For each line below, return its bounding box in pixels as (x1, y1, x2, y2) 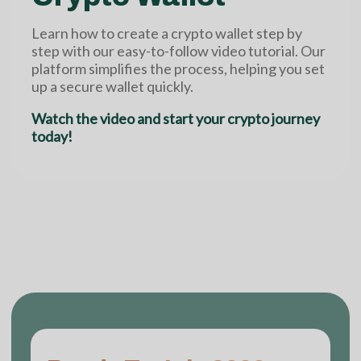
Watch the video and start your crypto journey (31, 110, 320, 128)
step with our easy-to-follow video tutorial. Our (31, 42, 326, 60)
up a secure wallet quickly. (31, 77, 193, 96)
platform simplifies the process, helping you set (31, 60, 325, 78)
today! (31, 127, 73, 146)
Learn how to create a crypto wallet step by (31, 24, 302, 43)
